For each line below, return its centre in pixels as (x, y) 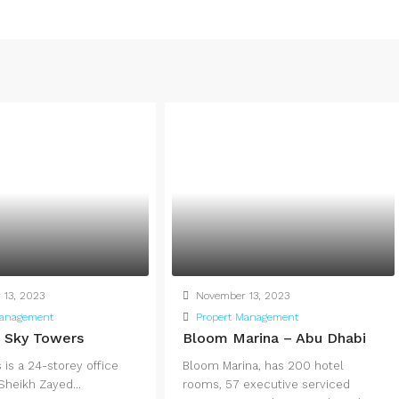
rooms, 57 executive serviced (267, 385)
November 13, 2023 (241, 296)
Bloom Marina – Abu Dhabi (275, 338)
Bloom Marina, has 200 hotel (264, 366)
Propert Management (248, 318)
